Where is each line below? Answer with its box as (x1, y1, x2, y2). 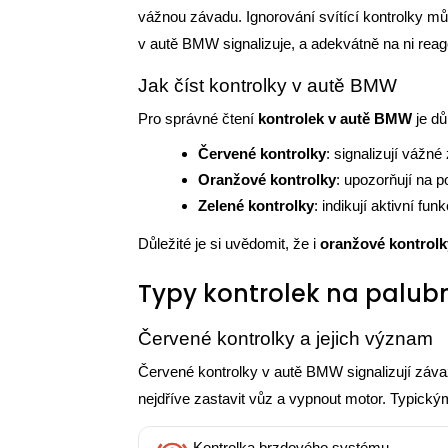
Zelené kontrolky (198, 197, 314, 214)
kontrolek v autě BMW (258, 110, 412, 127)
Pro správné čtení (138, 110, 258, 127)
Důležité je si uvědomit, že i (138, 235, 320, 252)
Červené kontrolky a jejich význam (138, 328, 433, 349)
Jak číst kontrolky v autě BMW (138, 75, 397, 96)
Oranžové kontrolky (198, 171, 336, 188)
